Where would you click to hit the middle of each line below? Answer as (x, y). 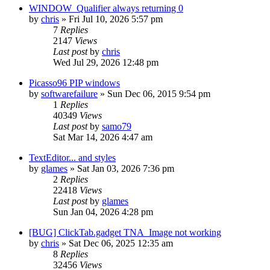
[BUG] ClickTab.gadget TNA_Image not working (125, 232)
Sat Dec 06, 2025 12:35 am (121, 243)
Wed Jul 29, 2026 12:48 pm (106, 62)
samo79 (117, 126)
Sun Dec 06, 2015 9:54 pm (159, 93)
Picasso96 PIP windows (74, 83)
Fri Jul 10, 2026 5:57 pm (116, 19)
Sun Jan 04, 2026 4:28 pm (103, 212)
